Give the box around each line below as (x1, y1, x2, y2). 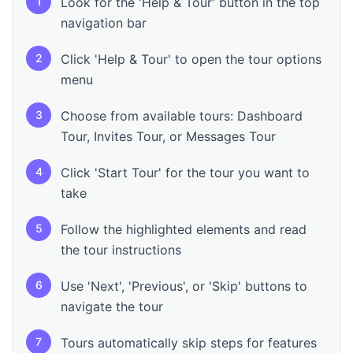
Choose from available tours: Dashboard (61, 108, 303, 124)
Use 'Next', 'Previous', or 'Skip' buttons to (61, 278, 307, 294)
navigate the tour (61, 299, 163, 314)
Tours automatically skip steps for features (61, 335, 317, 351)
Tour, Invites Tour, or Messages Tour (61, 128, 276, 144)
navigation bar (61, 15, 147, 31)
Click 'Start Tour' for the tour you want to (61, 165, 310, 180)
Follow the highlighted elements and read (61, 221, 307, 237)
